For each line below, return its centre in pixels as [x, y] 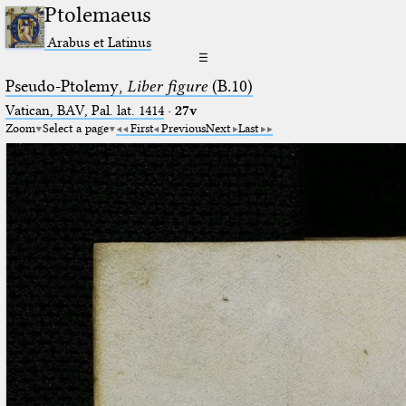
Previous [183, 127]
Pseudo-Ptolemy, [66, 86]
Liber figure [167, 86]
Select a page [75, 127]
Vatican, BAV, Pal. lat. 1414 [84, 110]
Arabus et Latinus [100, 42]
